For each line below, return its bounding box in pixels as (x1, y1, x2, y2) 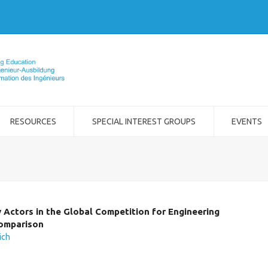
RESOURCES (10, 117, 56, 126)
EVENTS (232, 117, 263, 126)
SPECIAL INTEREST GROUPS (92, 117, 196, 126)
